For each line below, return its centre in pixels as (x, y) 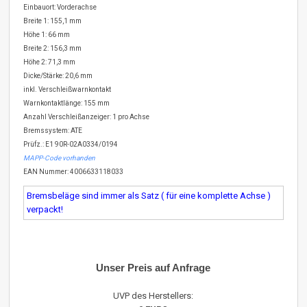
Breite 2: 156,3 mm (53, 48)
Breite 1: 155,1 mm (53, 21)
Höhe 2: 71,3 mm (50, 62)
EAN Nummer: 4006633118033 (74, 171)
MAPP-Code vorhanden (60, 158)
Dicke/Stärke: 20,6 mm (58, 75)
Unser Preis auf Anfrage (153, 267)
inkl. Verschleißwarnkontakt (67, 89)
